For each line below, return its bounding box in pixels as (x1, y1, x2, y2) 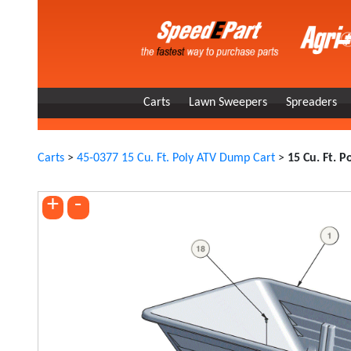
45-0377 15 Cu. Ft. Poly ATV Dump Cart (76, 152, 275, 165)
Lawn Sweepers (189, 96, 267, 109)
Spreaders (286, 96, 337, 109)
